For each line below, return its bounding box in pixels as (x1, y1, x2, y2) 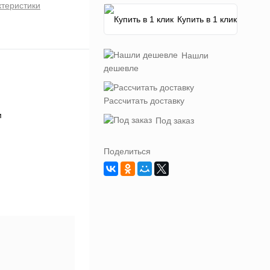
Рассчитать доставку (104, 96, 184, 106)
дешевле (104, 63, 139, 74)
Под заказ (155, 116, 194, 126)
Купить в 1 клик (177, 14, 237, 25)
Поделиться (104, 146, 151, 157)
